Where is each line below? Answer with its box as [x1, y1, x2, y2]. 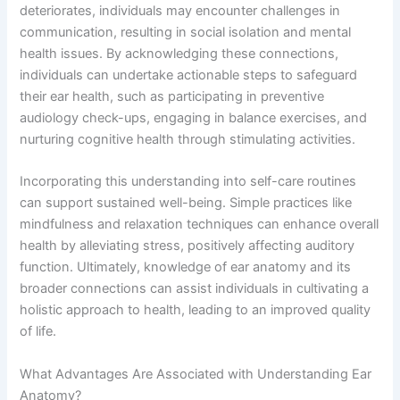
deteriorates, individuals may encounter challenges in [20, 2, 341, 19]
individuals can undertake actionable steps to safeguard [20, 66, 358, 83]
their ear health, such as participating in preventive [20, 87, 325, 104]
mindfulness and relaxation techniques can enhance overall [20, 216, 379, 233]
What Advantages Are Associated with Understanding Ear [20, 365, 372, 382]
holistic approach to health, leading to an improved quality [20, 302, 371, 319]
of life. [20, 323, 57, 340]
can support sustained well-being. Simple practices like [20, 195, 353, 212]
